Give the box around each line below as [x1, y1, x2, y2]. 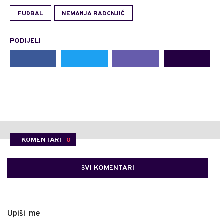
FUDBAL [18, 10, 43, 18]
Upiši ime [7, 209, 40, 219]
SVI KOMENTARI [81, 164, 134, 173]
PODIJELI [10, 37, 41, 46]
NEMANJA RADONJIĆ [62, 10, 125, 18]
